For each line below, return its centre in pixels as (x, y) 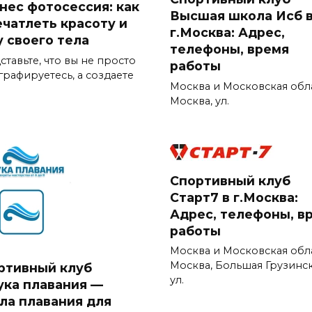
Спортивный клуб (230, 180)
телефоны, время (229, 49)
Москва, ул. (200, 101)
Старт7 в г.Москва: (234, 197)
